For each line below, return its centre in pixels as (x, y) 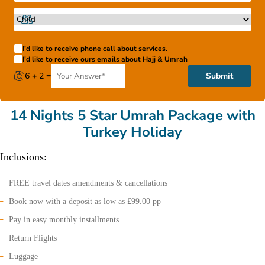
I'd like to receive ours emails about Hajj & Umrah (105, 59)
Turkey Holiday (132, 132)
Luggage (23, 256)
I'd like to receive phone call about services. (95, 48)
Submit (219, 76)
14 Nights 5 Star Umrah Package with (132, 115)
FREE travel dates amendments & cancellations (88, 183)
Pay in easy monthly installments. (65, 219)
